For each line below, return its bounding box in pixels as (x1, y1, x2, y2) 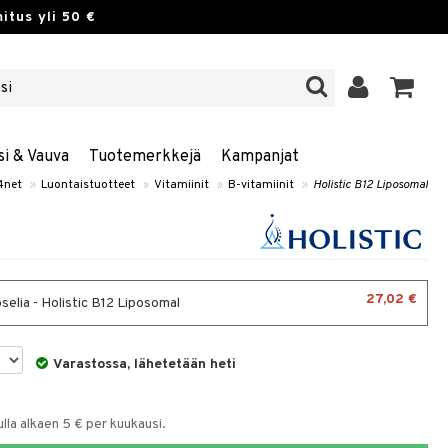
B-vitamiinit (228, 177, 294, 193)
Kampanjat (220, 147, 299, 167)
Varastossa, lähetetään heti (53, 356, 237, 373)
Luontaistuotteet (41, 177, 135, 193)
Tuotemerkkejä (88, 147, 201, 167)
